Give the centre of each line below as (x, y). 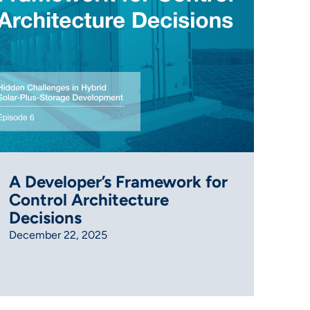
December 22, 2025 (58, 235)
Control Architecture (89, 199)
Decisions (46, 217)
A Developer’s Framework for (119, 181)
